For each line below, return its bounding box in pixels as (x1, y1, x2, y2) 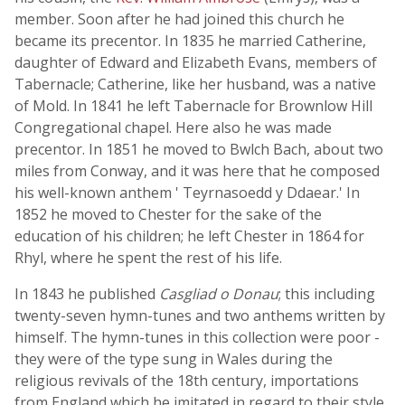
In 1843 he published (14, 284, 159, 304)
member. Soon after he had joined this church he (14, 9, 344, 29)
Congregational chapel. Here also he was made (14, 118, 332, 137)
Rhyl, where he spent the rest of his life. (14, 248, 282, 268)
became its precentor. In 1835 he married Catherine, (14, 31, 366, 51)
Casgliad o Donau (159, 284, 278, 304)
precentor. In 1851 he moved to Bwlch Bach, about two (14, 139, 383, 159)
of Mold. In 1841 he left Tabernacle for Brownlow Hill (14, 96, 372, 116)
